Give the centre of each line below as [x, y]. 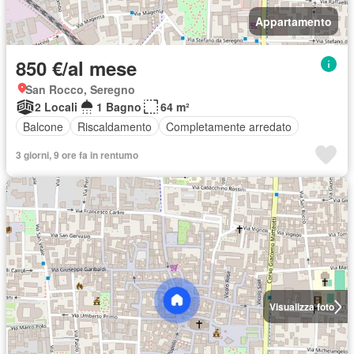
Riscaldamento [115, 126]
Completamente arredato [229, 126]
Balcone [43, 126]
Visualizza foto [301, 307]
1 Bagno [119, 107]
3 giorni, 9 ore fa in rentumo [77, 155]
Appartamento [294, 22]
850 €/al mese [76, 68]
